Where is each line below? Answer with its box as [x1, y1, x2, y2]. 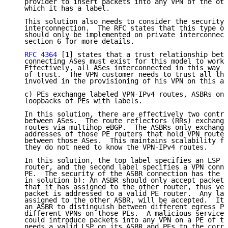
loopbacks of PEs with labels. [12, 97, 142, 105]
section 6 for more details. [12, 37, 134, 46]
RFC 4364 [24, 50, 57, 59]
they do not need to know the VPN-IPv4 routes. [12, 143, 208, 152]
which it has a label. [12, 4, 110, 13]
